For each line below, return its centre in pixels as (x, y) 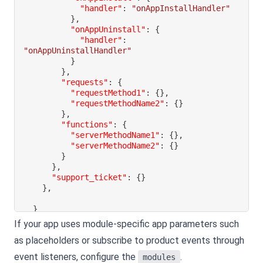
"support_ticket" (90, 177)
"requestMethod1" (108, 92)
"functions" (87, 124)
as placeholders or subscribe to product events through (129, 241)
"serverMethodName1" (115, 135)
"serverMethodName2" (115, 145)
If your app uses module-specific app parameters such (127, 224)
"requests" (85, 82)
